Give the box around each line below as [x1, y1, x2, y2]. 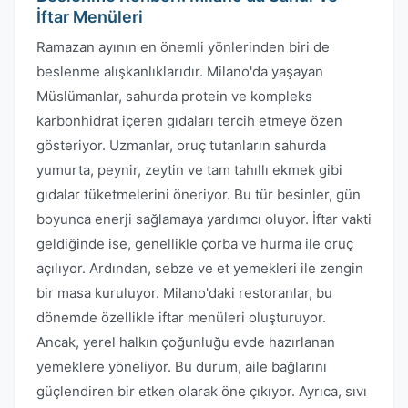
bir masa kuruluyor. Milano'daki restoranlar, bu [36, 284, 332, 301]
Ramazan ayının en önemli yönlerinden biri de [36, 38, 330, 56]
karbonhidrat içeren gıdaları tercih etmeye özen [36, 112, 342, 129]
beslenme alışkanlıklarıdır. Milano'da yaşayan [36, 63, 323, 80]
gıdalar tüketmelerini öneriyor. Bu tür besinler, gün [36, 186, 361, 203]
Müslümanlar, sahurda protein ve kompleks [36, 87, 312, 105]
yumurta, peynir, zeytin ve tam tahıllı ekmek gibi [36, 161, 342, 178]
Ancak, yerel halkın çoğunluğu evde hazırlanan [36, 333, 335, 351]
